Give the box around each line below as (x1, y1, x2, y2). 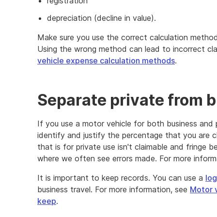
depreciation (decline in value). (47, 13, 156, 23)
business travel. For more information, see (37, 184, 190, 194)
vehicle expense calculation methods (37, 55, 175, 65)
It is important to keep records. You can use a (37, 172, 205, 183)
